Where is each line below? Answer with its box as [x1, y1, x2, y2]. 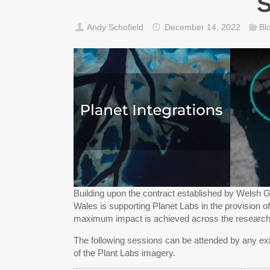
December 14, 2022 [164, 22, 240, 32]
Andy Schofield [86, 22, 143, 32]
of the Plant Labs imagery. [74, 247, 175, 258]
